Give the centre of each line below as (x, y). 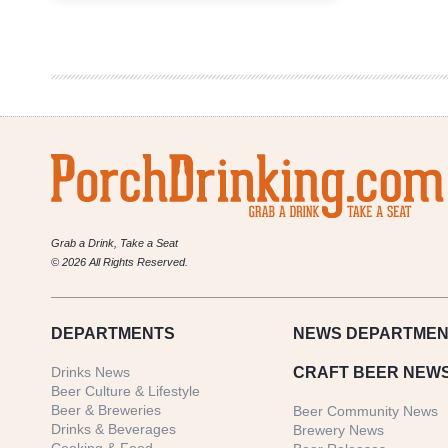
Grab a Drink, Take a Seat (114, 243)
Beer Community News (366, 411)
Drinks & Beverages (113, 429)
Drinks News (90, 372)
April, (153, 59)
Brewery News (339, 430)
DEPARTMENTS (113, 334)
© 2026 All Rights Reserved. (119, 262)
